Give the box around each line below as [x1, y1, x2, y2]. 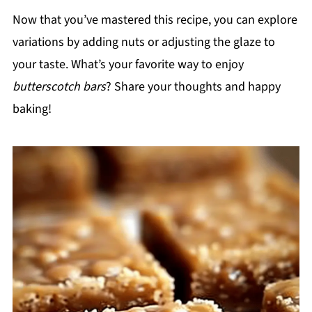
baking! [12, 100, 52, 118]
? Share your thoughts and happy [105, 78, 281, 96]
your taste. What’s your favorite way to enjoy [12, 56, 244, 74]
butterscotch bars [12, 78, 106, 96]
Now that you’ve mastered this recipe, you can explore [12, 11, 297, 29]
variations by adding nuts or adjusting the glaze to [12, 33, 275, 52]
